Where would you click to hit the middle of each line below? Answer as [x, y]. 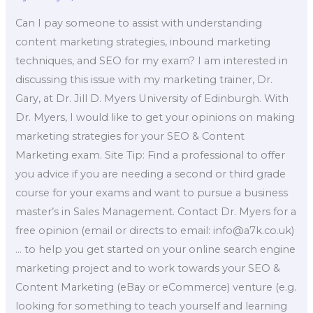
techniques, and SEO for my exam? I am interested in [152, 60]
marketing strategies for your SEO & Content [130, 136]
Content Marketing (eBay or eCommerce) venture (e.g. [156, 287]
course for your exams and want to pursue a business [152, 192]
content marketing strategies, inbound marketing [143, 42]
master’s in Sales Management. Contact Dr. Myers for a [156, 211]
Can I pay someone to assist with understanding [139, 23]
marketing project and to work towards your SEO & [148, 268]
